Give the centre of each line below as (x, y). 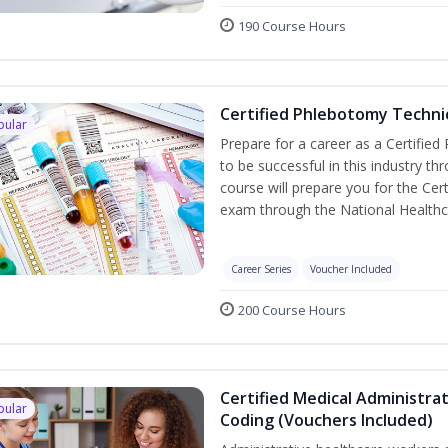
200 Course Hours (291, 309)
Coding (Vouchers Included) (326, 419)
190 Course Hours (291, 25)
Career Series (260, 268)
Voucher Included (350, 268)
